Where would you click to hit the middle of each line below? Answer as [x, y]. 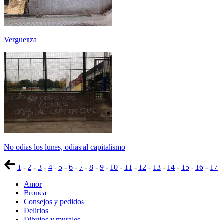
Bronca [35, 193]
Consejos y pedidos [54, 202]
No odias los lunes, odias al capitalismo [65, 147]
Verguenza [20, 40]
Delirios [36, 210]
